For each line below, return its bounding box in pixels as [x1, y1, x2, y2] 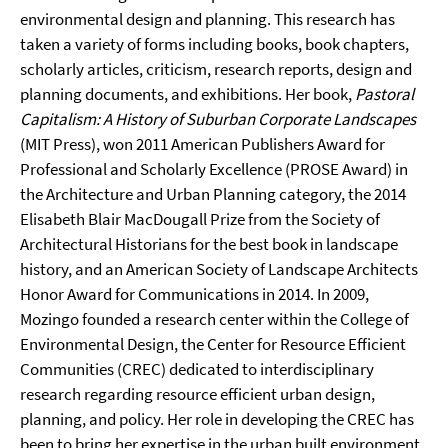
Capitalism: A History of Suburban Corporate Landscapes [20, 108, 416, 130]
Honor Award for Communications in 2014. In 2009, [20, 283, 369, 305]
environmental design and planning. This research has [20, 8, 395, 30]
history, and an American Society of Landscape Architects [20, 258, 418, 280]
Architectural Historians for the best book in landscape [20, 233, 398, 255]
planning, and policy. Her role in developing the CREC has [20, 408, 414, 430]
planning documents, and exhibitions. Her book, [20, 83, 355, 105]
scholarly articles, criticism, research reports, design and [20, 58, 412, 80]
